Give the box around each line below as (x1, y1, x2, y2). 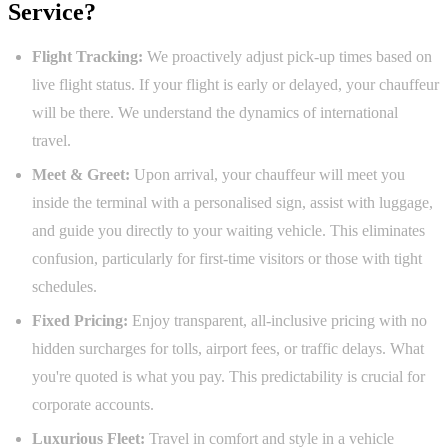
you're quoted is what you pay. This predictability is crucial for (32, 368, 425, 386)
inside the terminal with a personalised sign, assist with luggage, (32, 194, 433, 212)
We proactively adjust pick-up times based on (143, 48, 432, 66)
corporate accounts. (32, 396, 154, 414)
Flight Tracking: (32, 48, 143, 66)
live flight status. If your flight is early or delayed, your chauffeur (32, 76, 439, 94)
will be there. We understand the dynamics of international (32, 104, 398, 122)
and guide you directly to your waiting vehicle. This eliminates (32, 222, 425, 240)
